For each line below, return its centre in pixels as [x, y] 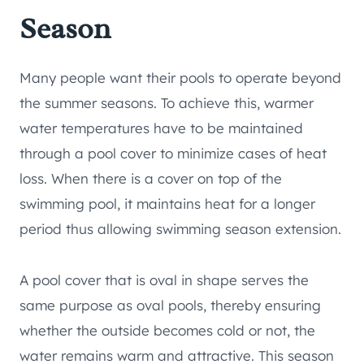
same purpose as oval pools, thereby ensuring [170, 305]
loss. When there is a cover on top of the [151, 179]
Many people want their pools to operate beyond [180, 78]
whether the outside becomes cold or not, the [167, 331]
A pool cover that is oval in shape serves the [164, 280]
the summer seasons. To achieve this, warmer [167, 103]
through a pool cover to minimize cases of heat [173, 154]
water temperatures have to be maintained [161, 128]
